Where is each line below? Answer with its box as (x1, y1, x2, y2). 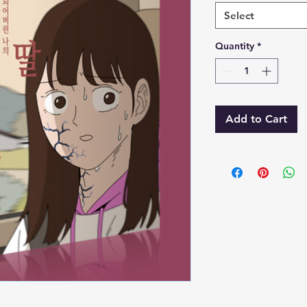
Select (224, 9, 254, 22)
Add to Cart (225, 112, 287, 125)
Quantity (215, 40, 254, 52)
